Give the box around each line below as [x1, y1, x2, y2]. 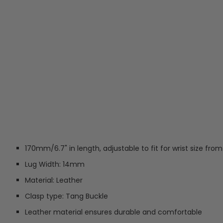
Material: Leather [24, 175, 83, 185]
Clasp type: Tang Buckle [24, 191, 108, 201]
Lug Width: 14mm [24, 159, 85, 169]
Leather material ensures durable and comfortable [24, 207, 202, 217]
